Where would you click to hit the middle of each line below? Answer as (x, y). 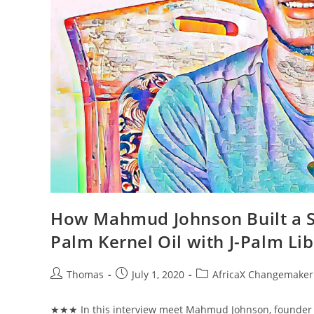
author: (67, 288)
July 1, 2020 (158, 274)
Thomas (85, 274)
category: (217, 288)
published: (140, 288)
